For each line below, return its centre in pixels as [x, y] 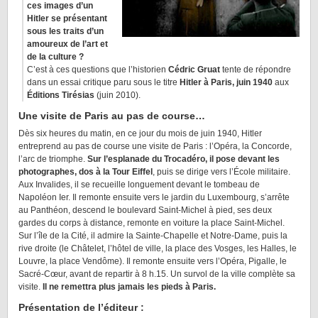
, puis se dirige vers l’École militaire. [221, 172]
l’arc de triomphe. [52, 159]
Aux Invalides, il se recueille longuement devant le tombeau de [139, 185]
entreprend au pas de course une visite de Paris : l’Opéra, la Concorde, [155, 146]
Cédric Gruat [194, 70]
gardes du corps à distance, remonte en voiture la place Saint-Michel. [152, 223]
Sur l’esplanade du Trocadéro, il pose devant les [182, 159]
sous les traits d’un [65, 31]
